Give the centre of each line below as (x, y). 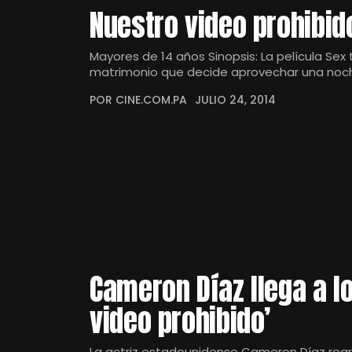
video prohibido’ (181, 321)
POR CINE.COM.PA (138, 100)
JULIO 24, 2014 (235, 100)
